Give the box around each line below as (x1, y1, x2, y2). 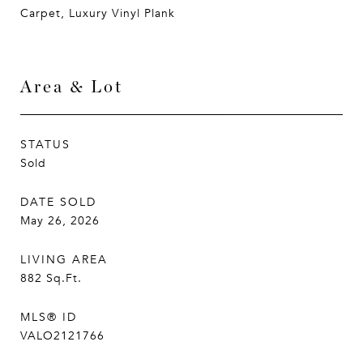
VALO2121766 (20, 328, 105, 344)
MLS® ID (20, 310, 77, 325)
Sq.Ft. (46, 271, 82, 286)
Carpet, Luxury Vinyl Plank (20, 6, 175, 21)
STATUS (20, 137, 70, 152)
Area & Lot (20, 76, 123, 96)
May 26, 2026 (20, 213, 100, 228)
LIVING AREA (20, 252, 108, 267)
